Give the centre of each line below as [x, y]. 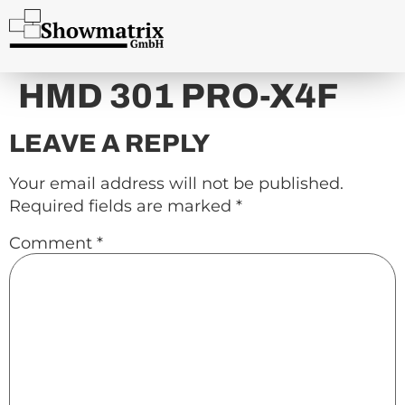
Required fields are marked [122, 206]
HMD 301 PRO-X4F [178, 96]
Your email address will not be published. [176, 184]
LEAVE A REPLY [110, 143]
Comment [53, 243]
